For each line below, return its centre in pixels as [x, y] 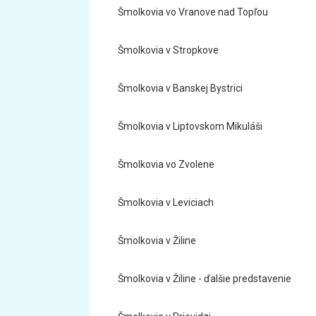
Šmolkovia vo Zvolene [166, 164]
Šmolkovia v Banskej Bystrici [180, 88]
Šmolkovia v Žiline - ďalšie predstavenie [205, 279]
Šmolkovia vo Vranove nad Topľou [193, 12]
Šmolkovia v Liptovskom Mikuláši [190, 126]
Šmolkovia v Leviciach [166, 202]
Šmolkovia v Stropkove [168, 50]
